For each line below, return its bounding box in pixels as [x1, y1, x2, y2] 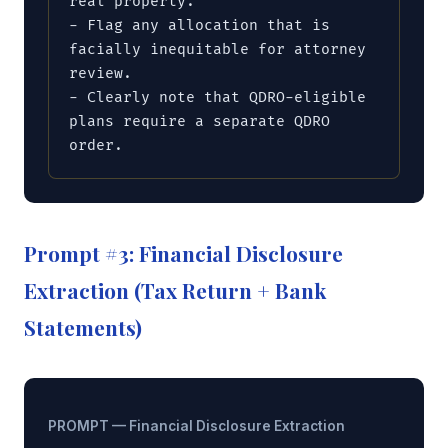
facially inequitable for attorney [69, 40, 366, 58]
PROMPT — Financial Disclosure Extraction [48, 418, 345, 435]
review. [69, 64, 132, 82]
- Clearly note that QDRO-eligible [69, 88, 366, 106]
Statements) [24, 312, 142, 341]
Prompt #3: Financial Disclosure [24, 238, 343, 267]
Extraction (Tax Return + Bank [24, 275, 326, 304]
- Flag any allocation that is [69, 16, 330, 34]
